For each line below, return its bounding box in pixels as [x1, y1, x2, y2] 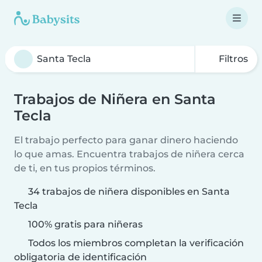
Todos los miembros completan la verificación [26, 237, 244, 249]
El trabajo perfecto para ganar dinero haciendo [14, 135, 238, 146]
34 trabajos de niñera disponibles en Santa [28, 186, 230, 197]
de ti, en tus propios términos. [14, 163, 156, 174]
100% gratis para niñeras [26, 219, 143, 230]
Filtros [216, 53, 248, 64]
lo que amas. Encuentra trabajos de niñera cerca [14, 149, 244, 160]
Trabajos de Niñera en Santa [14, 91, 216, 108]
